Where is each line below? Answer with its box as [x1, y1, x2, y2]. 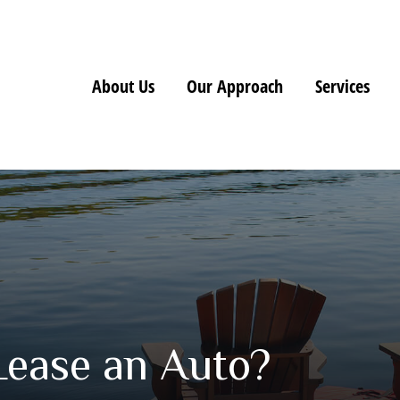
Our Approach [186, 73, 283, 98]
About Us [91, 73, 154, 98]
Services [314, 73, 370, 98]
